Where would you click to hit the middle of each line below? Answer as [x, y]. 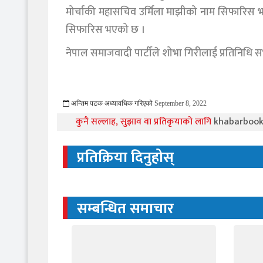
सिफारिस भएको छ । [105, 30]
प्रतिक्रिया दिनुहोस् [125, 158]
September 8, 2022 [181, 103]
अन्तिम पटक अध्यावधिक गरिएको [111, 103]
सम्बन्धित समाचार [125, 209]
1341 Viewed [236, 103]
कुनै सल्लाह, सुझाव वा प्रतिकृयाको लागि [145, 122]
